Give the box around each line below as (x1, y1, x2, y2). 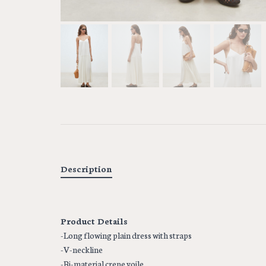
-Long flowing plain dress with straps (61, 229, 192, 242)
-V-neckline (61, 243, 103, 256)
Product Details (61, 215, 128, 227)
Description (61, 163, 112, 175)
